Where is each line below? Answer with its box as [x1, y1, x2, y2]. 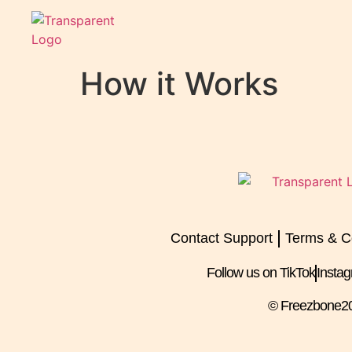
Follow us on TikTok [207, 265, 315, 281]
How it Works [80, 64, 278, 103]
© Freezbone [267, 297, 341, 313]
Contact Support [170, 230, 273, 247]
